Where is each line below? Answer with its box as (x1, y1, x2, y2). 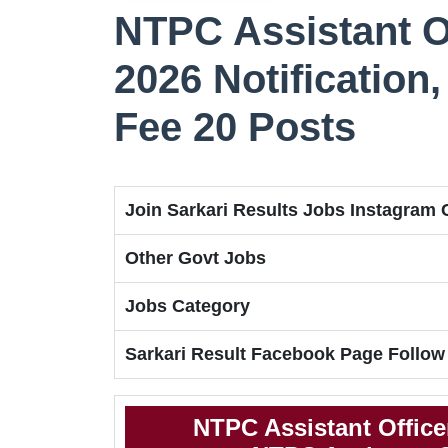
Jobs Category (125, 296, 250, 317)
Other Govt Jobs (125, 248, 266, 269)
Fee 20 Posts (114, 105, 356, 150)
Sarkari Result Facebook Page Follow (125, 344, 445, 365)
